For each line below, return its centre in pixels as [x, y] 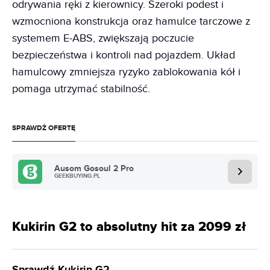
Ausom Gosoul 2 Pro [94, 168]
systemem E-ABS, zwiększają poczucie [103, 38]
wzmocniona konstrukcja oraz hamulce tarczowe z [131, 21]
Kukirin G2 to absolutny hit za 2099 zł [129, 227]
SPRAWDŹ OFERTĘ [44, 128]
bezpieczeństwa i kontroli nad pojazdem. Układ [124, 55]
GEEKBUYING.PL [77, 176]
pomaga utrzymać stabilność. [81, 89]
